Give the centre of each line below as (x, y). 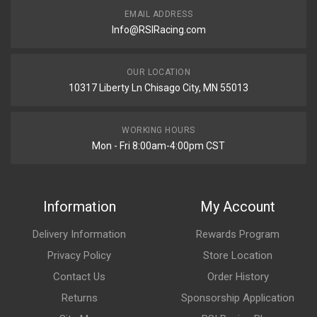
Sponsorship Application (238, 298)
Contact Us (79, 277)
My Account (238, 207)
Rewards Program (238, 234)
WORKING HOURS (158, 130)
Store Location (238, 255)
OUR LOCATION (158, 72)
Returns (79, 298)
